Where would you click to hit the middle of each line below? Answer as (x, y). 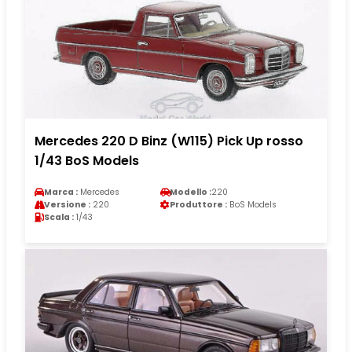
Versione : (67, 204)
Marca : (61, 192)
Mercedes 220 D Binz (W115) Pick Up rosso (169, 141)
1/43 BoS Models (87, 160)
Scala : (59, 217)
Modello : (191, 192)
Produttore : (198, 204)
